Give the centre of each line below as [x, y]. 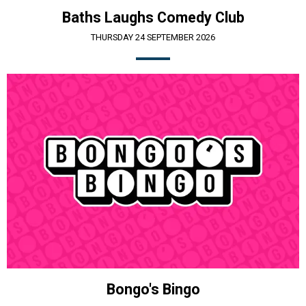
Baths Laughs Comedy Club [153, 17]
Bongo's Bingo [153, 289]
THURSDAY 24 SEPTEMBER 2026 [153, 37]
